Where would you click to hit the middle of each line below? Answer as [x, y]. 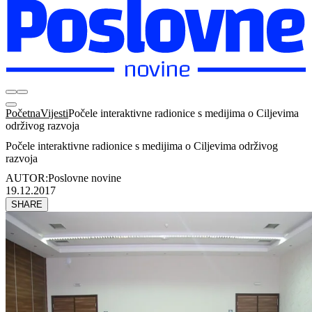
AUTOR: [27, 178]
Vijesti [54, 113]
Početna [23, 113]
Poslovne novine [85, 178]
